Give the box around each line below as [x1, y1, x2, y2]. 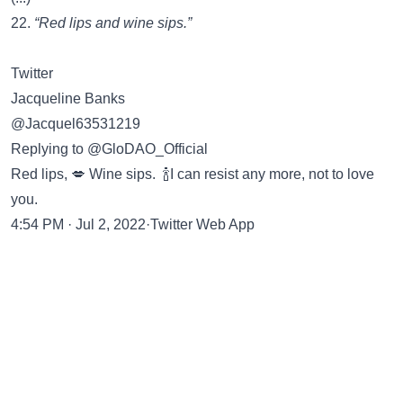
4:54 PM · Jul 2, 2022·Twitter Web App [11, 217, 255, 232]
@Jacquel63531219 [11, 116, 140, 131]
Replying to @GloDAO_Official [11, 141, 208, 157]
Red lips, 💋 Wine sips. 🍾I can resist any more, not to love [11, 166, 374, 182]
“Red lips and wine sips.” [34, 15, 192, 31]
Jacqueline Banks [11, 91, 125, 106]
